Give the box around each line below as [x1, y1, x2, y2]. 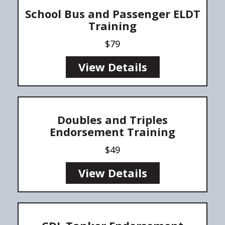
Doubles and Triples [57, 111, 168, 127]
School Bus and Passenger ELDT [25, 6, 200, 21]
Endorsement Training [50, 124, 175, 139]
